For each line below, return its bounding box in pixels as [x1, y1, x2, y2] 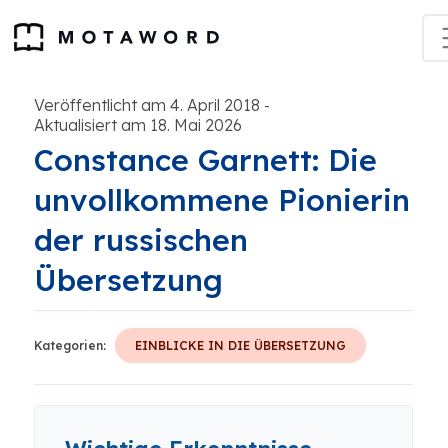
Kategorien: [34, 338, 106, 353]
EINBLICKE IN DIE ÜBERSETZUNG [135, 338, 346, 353]
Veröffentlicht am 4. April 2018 [34, 95, 260, 115]
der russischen [34, 221, 248, 259]
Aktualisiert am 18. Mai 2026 [34, 115, 242, 135]
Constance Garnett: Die [34, 141, 377, 179]
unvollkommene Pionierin [34, 181, 410, 219]
